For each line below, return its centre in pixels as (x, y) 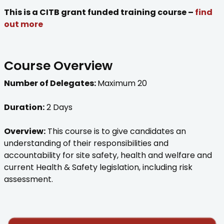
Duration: (24, 107)
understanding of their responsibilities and (86, 143)
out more (23, 24)
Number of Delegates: (51, 83)
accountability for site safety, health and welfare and (108, 155)
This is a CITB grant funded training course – (99, 12)
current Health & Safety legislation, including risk (98, 167)
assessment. (28, 179)
